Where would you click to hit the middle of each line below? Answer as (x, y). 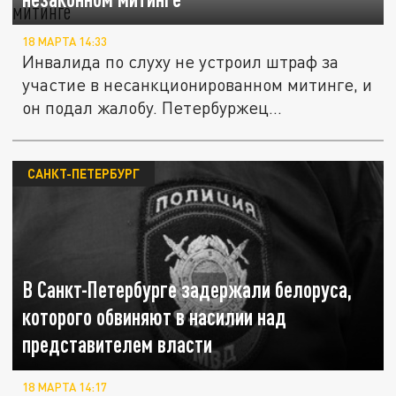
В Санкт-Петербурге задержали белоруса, (187, 289)
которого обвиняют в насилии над (155, 316)
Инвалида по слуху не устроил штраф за (181, 62)
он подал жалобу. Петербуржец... (152, 108)
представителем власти (118, 344)
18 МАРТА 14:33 (65, 42)
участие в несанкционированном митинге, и (198, 85)
